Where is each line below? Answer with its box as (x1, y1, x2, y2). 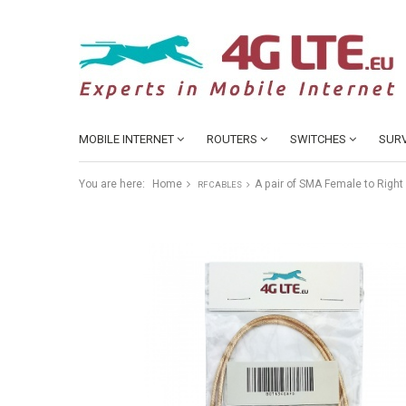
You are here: (79, 178, 145, 190)
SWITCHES (290, 132, 346, 146)
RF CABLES (198, 179, 242, 189)
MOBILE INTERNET (79, 132, 174, 146)
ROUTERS (207, 132, 257, 146)
